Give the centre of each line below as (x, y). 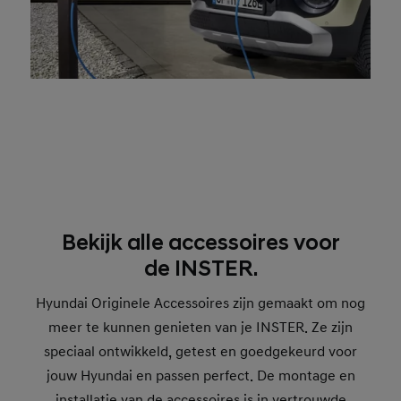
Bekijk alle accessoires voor (200, 243)
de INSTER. (200, 269)
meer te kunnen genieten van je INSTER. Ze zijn (200, 327)
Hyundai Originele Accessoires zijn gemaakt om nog (200, 303)
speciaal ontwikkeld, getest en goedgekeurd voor (200, 351)
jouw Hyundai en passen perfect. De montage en (200, 375)
